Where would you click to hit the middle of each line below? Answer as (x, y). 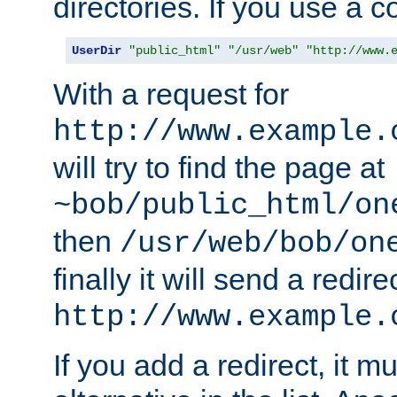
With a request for (171, 94)
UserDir (97, 51)
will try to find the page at (219, 168)
